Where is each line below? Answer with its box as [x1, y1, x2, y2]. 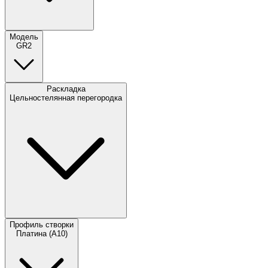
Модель [10, 32, 38, 42]
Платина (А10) [16, 229, 68, 239]
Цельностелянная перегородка [10, 93, 122, 103]
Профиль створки [10, 220, 74, 230]
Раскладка [46, 84, 86, 94]
